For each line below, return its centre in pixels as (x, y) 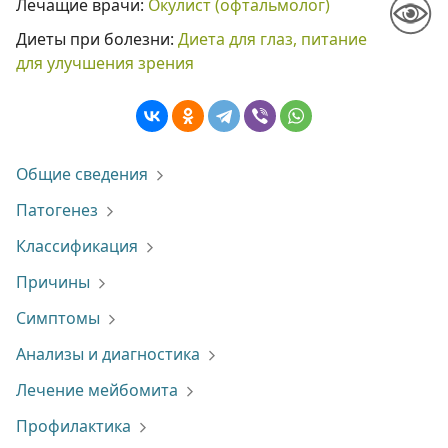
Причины (53, 282)
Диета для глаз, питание (272, 39)
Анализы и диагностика (108, 354)
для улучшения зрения (105, 63)
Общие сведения (82, 174)
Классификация (77, 246)
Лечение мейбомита (97, 390)
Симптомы (58, 318)
